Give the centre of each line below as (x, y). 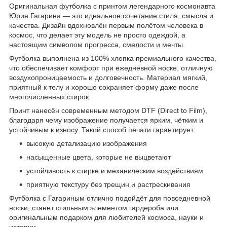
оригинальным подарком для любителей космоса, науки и (106, 217)
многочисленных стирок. (50, 97)
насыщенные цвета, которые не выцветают (99, 157)
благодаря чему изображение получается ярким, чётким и (106, 120)
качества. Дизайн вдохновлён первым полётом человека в (106, 25)
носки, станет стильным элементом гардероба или (94, 207)
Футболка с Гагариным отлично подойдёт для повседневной (110, 198)
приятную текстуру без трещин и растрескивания (108, 184)
